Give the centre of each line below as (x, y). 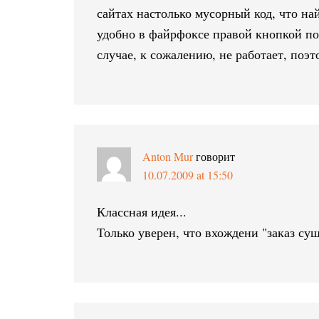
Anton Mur (168, 156)
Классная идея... (142, 211)
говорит (215, 156)
